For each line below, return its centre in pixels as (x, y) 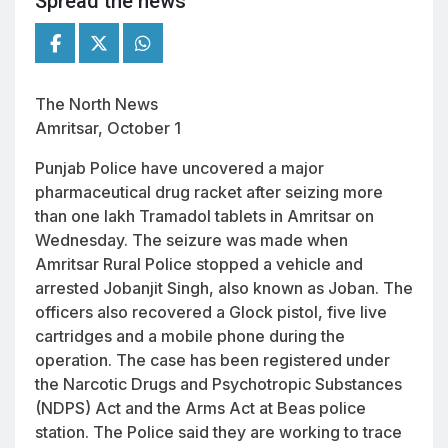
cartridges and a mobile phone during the (190, 335)
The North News (96, 103)
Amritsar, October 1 (108, 127)
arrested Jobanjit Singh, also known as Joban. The (224, 287)
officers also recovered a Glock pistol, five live (211, 311)
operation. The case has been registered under (212, 359)
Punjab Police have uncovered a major (179, 167)
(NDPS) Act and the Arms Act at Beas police (200, 407)
